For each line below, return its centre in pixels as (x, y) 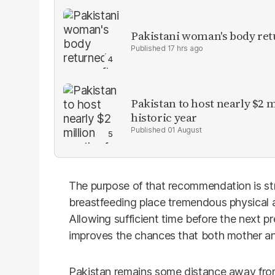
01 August (184, 130)
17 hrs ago (185, 48)
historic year (164, 117)
